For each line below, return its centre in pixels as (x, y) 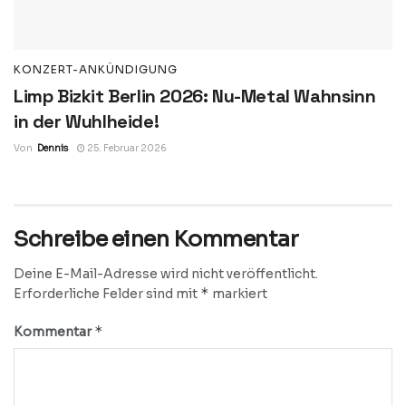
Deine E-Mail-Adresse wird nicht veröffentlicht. (166, 273)
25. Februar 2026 (126, 148)
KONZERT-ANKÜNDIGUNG (96, 69)
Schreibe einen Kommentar (156, 239)
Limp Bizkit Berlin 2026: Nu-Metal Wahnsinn (195, 96)
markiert (238, 293)
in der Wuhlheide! (87, 121)
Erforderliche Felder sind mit (107, 293)
